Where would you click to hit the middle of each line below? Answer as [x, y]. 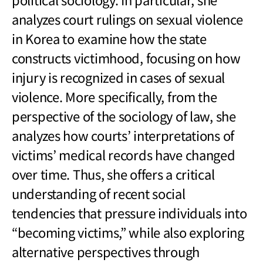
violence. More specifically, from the [114, 96]
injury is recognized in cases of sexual [119, 77]
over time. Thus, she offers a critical [113, 173]
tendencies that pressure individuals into [129, 212]
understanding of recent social [99, 193]
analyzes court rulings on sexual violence [127, 18]
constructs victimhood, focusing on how [126, 57]
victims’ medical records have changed [124, 154]
